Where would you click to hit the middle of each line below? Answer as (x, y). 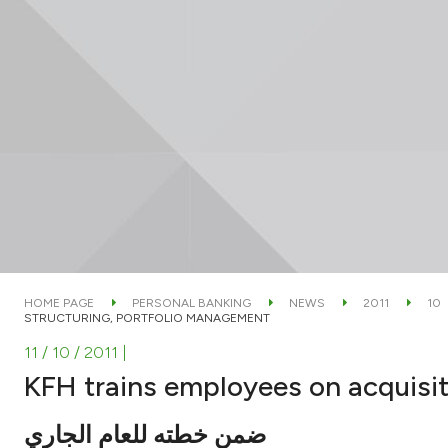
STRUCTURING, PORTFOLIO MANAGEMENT (147, 317)
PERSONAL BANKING (191, 302)
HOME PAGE (59, 302)
